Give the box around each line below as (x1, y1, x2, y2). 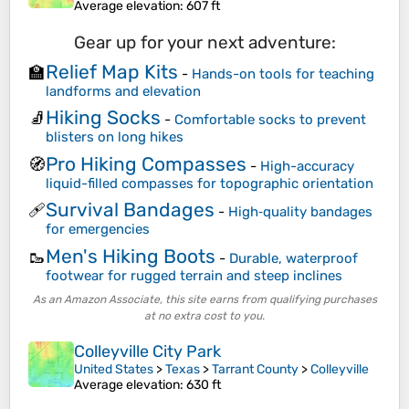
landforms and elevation (46, 82, 201, 100)
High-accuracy (260, 157, 354, 174)
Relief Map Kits (46, 59, 178, 83)
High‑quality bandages (228, 204, 372, 221)
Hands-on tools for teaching (192, 65, 374, 82)
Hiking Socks (46, 106, 161, 130)
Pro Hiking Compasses (46, 152, 246, 175)
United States (74, 362, 153, 378)
